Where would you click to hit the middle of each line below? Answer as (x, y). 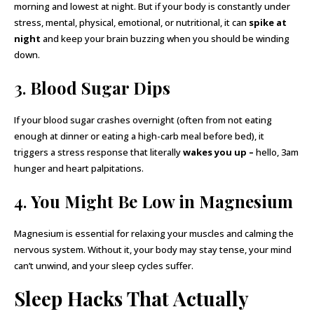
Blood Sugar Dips (100, 88)
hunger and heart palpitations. (79, 168)
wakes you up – (218, 152)
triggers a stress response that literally (98, 152)
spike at (268, 22)
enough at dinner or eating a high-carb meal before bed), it (139, 136)
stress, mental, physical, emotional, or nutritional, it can (131, 22)
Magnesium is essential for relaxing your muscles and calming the (154, 233)
